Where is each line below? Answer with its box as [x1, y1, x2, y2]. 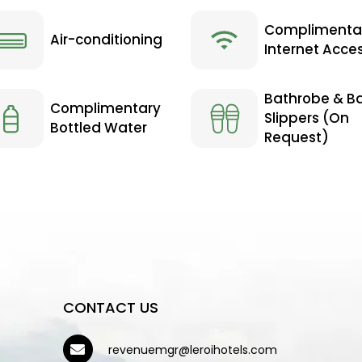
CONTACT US [62, 297, 158, 318]
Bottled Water [50, 118, 148, 138]
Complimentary [50, 99, 162, 119]
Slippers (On [264, 108, 350, 128]
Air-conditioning [50, 30, 163, 50]
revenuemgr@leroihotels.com [107, 341, 277, 358]
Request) [264, 128, 330, 148]
